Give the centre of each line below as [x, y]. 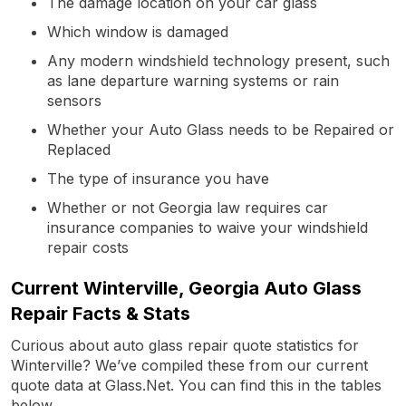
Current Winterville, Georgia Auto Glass [186, 288]
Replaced [79, 149]
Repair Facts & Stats [101, 313]
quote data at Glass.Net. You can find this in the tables [196, 385]
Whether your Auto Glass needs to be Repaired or [221, 129]
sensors [74, 100]
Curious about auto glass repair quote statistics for [185, 345]
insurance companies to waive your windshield [208, 227]
